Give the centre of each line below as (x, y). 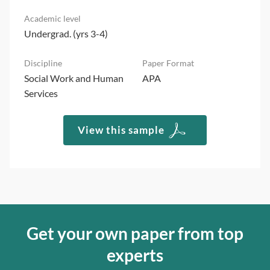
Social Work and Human (74, 78)
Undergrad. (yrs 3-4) (66, 33)
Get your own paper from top (135, 233)
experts (135, 255)
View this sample (121, 130)
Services (41, 93)
